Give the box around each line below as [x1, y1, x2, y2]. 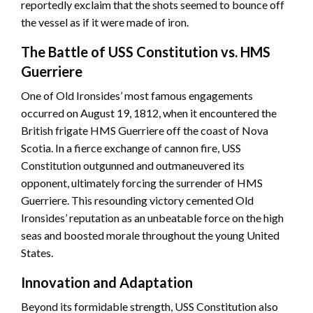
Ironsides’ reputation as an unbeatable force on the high [21, 211, 284, 225]
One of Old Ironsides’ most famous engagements [21, 89, 253, 103]
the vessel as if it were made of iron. [21, 15, 189, 29]
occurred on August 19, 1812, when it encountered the [21, 106, 277, 120]
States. [21, 246, 53, 260]
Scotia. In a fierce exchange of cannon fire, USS [21, 141, 241, 155]
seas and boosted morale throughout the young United [21, 228, 279, 242]
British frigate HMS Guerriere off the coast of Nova [21, 124, 268, 138]
